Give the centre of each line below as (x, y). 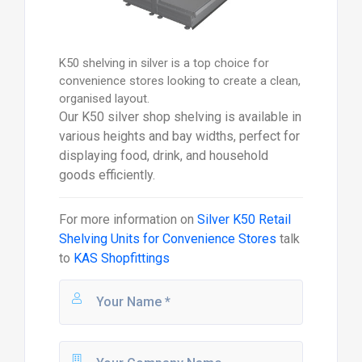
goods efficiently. (107, 175)
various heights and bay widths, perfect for (179, 136)
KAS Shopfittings (121, 258)
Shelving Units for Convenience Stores (167, 238)
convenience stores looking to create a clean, (179, 80)
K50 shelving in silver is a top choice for (164, 63)
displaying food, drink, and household (163, 155)
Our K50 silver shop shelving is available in (180, 116)
